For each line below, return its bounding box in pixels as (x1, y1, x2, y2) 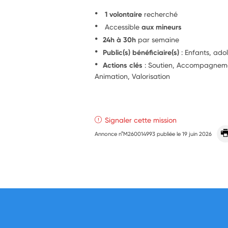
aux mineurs (141, 22, 182, 32)
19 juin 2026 (182, 130, 212, 137)
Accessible (103, 22, 142, 31)
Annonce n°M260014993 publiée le (95, 130, 183, 137)
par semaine (136, 35, 180, 44)
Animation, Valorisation (95, 71, 170, 80)
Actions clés (103, 60, 143, 70)
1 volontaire (103, 9, 145, 19)
